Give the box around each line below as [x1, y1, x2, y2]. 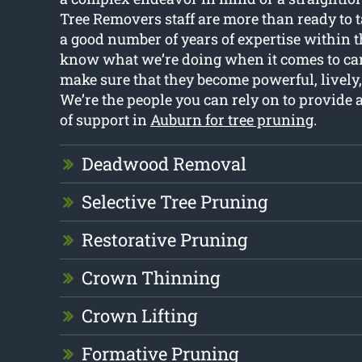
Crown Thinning [81, 266, 220, 290]
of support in [59, 110, 150, 130]
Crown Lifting [81, 304, 197, 328]
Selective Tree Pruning [81, 190, 267, 214]
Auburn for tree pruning [149, 110, 314, 130]
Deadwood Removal [81, 152, 246, 176]
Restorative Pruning [81, 228, 247, 252]
